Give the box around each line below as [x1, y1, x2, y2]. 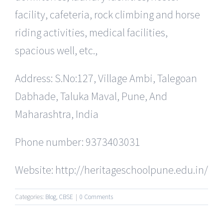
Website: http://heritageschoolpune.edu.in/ [15, 163, 208, 177]
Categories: [15, 193, 45, 202]
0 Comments [80, 193, 113, 202]
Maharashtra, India [15, 107, 99, 121]
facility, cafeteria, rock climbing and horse [15, 7, 200, 22]
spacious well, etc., [15, 43, 98, 58]
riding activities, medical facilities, [15, 25, 168, 40]
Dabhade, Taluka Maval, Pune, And [15, 89, 167, 104]
